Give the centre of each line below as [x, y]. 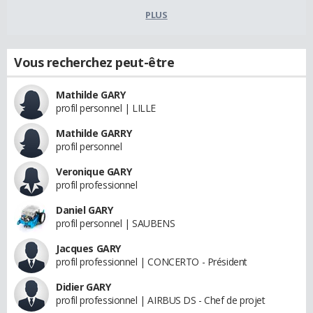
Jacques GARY [88, 249]
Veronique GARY [94, 172]
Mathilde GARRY [94, 133]
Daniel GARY [85, 210]
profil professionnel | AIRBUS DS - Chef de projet [161, 300]
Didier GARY [83, 287]
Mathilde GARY [91, 95]
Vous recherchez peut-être [94, 63]
